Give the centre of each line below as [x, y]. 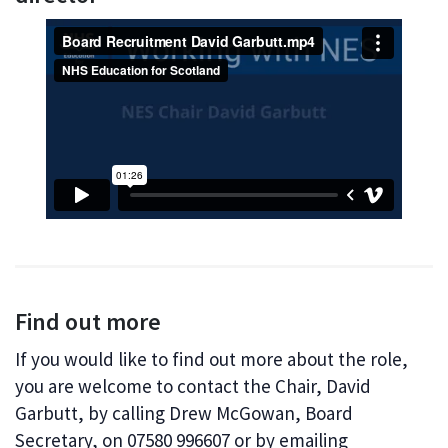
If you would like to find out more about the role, [211, 359]
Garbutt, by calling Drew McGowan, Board [184, 413]
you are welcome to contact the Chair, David [193, 386]
